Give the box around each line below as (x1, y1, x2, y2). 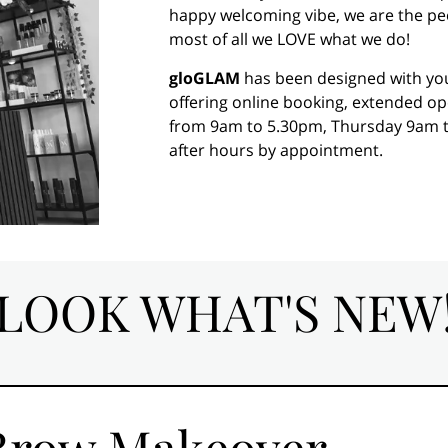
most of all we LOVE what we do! (168, 28, 410, 51)
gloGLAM (168, 66, 240, 89)
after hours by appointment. (168, 138, 383, 161)
